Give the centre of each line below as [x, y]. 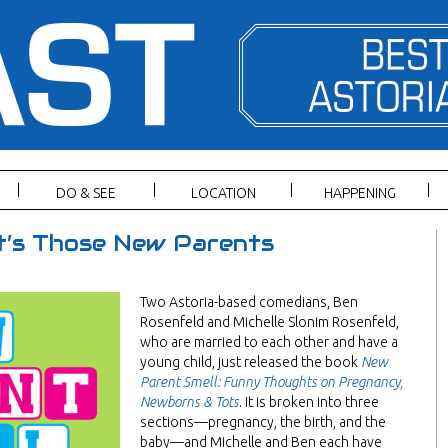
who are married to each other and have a [269, 342]
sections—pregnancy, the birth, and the [263, 422]
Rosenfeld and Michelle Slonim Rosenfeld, [269, 322]
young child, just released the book [250, 362]
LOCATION [223, 193]
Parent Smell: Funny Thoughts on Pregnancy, [271, 382]
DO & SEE [86, 193]
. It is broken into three [309, 402]
